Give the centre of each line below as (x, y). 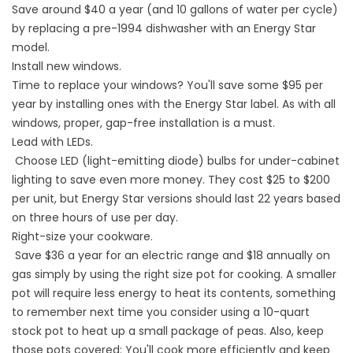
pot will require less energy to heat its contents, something (174, 293)
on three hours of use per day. (95, 217)
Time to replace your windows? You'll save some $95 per (167, 85)
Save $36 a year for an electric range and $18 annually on (171, 255)
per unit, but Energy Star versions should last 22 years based (176, 199)
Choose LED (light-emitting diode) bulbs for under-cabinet (176, 161)
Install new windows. (68, 66)
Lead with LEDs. (52, 142)
